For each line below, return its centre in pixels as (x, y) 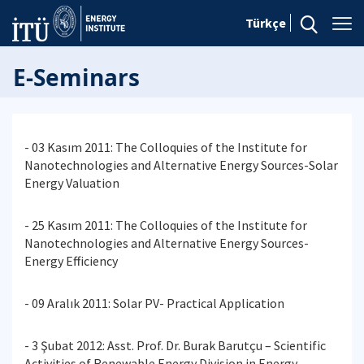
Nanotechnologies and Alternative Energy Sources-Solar (181, 165)
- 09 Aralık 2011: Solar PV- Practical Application (154, 303)
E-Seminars (76, 77)
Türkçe (266, 23)
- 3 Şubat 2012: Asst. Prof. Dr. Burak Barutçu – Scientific (175, 345)
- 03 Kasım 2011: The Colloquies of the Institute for (166, 147)
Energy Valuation (72, 183)
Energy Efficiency (71, 261)
